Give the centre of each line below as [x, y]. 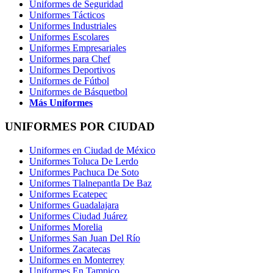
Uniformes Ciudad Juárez [78, 216]
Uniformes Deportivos [72, 70]
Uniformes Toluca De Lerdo [84, 161]
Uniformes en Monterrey [77, 260]
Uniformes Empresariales [78, 48]
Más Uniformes [61, 103]
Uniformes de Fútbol [69, 81]
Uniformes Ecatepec [68, 194]
